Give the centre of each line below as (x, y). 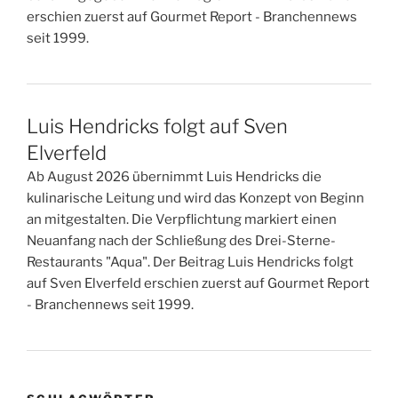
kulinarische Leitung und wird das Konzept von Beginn (195, 198)
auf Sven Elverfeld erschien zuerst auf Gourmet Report (198, 283)
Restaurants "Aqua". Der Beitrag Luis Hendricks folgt (190, 262)
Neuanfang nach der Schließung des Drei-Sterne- (181, 240)
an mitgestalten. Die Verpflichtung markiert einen (182, 219)
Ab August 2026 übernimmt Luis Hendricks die (174, 176)
